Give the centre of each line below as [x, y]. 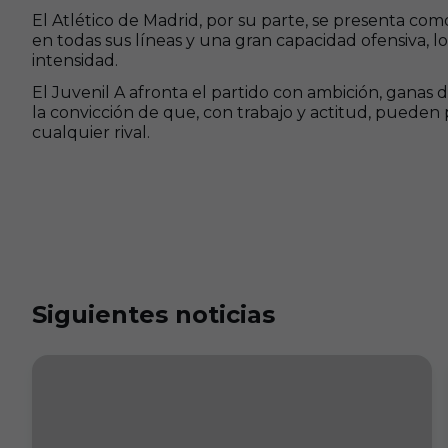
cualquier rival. [91, 132]
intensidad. [75, 60]
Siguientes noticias [153, 314]
